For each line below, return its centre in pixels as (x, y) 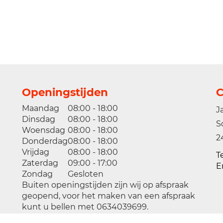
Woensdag (44, 130)
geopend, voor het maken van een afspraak (109, 196)
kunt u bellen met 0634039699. (85, 207)
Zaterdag (40, 163)
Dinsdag (39, 119)
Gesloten (86, 174)
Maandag (41, 108)
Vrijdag (36, 152)
